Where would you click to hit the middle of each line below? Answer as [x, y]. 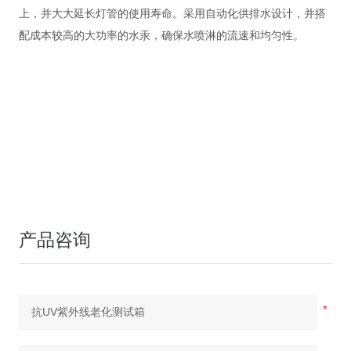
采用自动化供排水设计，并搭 [254, 14]
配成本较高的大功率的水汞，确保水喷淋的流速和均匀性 [156, 36]
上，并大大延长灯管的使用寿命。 [101, 14]
